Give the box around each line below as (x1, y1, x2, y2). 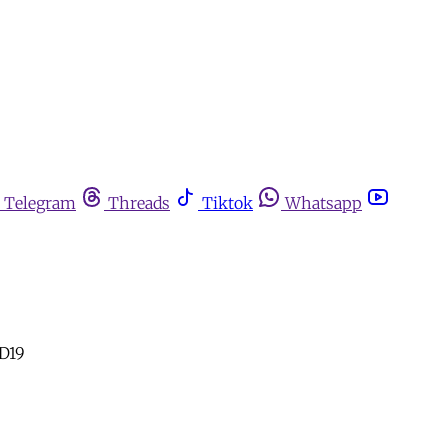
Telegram (4, 193, 76, 213)
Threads (108, 193, 170, 213)
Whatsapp (285, 193, 362, 213)
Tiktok (202, 193, 253, 213)
